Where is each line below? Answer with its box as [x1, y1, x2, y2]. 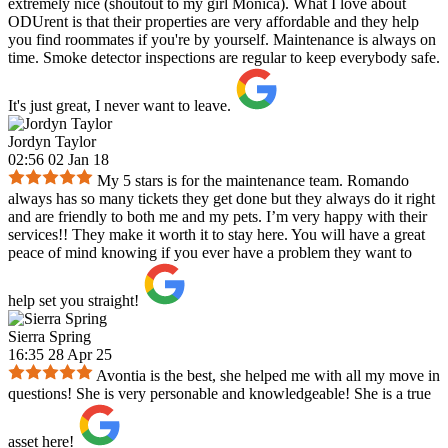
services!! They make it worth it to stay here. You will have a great [8, 226, 425, 244]
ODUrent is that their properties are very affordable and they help [8, 13, 419, 31]
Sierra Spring [8, 328, 91, 346]
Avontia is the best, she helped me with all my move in [96, 367, 440, 385]
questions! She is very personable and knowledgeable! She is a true [8, 385, 431, 403]
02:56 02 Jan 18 [8, 151, 109, 169]
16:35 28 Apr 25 [8, 346, 112, 364]
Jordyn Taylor [8, 133, 96, 151]
